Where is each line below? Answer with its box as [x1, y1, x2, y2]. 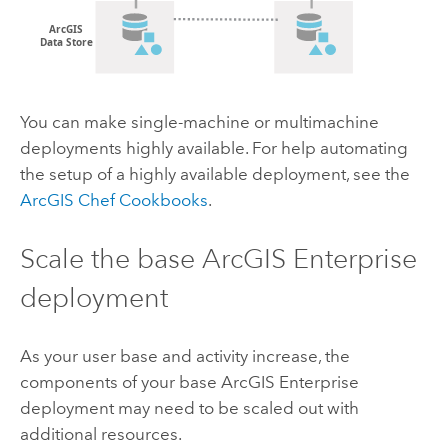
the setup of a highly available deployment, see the [19, 163, 410, 184]
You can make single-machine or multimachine [19, 111, 379, 132]
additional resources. [19, 424, 182, 445]
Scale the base [19, 242, 202, 276]
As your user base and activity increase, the [19, 346, 350, 367]
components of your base [19, 372, 221, 393]
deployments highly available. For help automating [19, 137, 408, 158]
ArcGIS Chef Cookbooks [19, 189, 208, 210]
